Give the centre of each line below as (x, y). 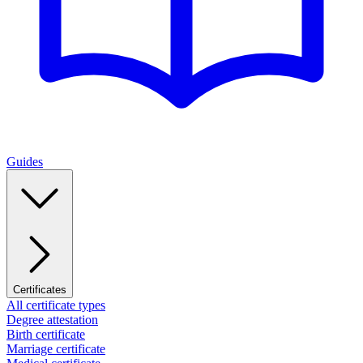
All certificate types (56, 305)
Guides (25, 162)
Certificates (40, 290)
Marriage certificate (56, 349)
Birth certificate (46, 334)
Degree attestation (52, 320)
